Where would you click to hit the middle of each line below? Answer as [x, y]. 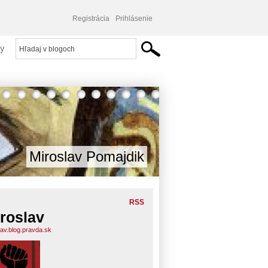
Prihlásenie [134, 19]
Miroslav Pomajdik [87, 156]
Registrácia [91, 19]
